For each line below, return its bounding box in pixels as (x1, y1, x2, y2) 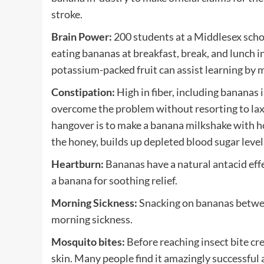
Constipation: (51, 85, 117, 98)
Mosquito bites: (51, 235, 127, 248)
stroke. (51, 7, 82, 21)
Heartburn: (51, 157, 105, 170)
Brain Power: (51, 29, 114, 43)
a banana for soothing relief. (51, 173, 177, 187)
